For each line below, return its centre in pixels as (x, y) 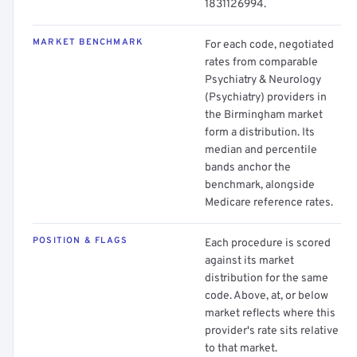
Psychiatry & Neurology (263, 80)
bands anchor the (248, 168)
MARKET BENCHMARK (88, 42)
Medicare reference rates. (269, 203)
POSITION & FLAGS (80, 241)
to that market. (241, 349)
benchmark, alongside (260, 185)
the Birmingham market (264, 115)
